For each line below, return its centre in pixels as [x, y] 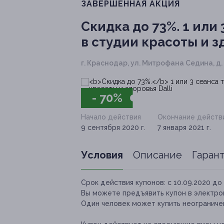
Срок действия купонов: [123, 183]
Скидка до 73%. [130, 27]
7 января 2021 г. [184, 128]
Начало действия [111, 117]
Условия [102, 155]
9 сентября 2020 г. [113, 128]
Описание [157, 155]
